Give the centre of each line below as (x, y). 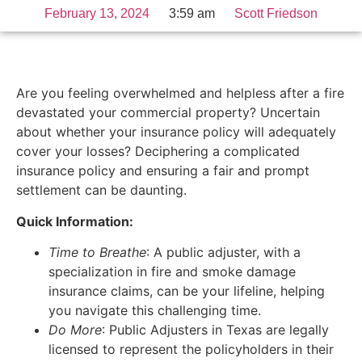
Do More (75, 330)
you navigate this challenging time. (155, 311)
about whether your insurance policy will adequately (176, 132)
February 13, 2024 (97, 13)
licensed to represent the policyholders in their (191, 349)
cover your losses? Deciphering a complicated (158, 152)
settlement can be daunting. (101, 190)
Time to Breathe (97, 253)
